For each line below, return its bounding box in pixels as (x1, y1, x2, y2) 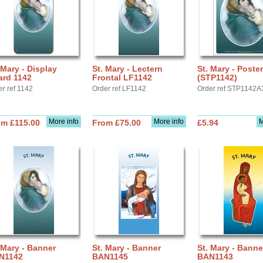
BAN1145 (92, 252, 128, 261)
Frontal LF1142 (92, 73, 152, 82)
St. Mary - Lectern (92, 64, 163, 73)
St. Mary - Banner (92, 243, 161, 252)
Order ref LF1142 (92, 85, 146, 93)
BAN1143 (197, 252, 233, 261)
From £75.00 (92, 118, 141, 127)
